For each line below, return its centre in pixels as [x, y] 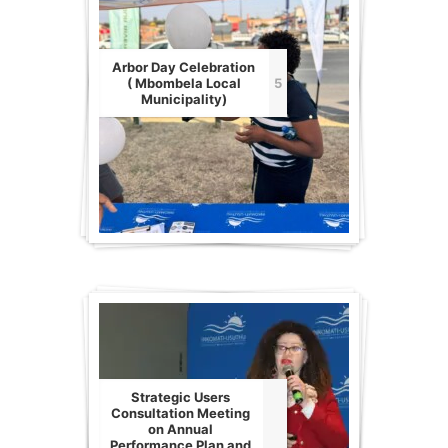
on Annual [181, 429]
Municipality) [183, 99]
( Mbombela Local [183, 83]
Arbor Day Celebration [184, 67]
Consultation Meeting [181, 413]
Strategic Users [181, 397]
